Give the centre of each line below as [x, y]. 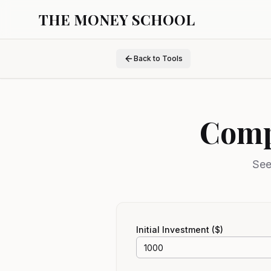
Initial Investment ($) [180, 230]
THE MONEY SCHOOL [117, 19]
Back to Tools [158, 58]
